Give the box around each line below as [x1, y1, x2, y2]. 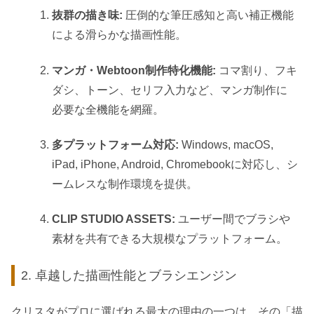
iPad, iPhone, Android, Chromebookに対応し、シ [52, 158, 299, 171]
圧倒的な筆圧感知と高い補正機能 [123, 9, 294, 22]
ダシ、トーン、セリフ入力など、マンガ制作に [52, 83, 288, 96]
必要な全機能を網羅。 [52, 103, 165, 116]
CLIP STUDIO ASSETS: [52, 213, 176, 226]
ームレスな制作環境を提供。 [52, 178, 198, 191]
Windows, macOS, [179, 139, 274, 151]
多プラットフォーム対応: [52, 139, 179, 151]
